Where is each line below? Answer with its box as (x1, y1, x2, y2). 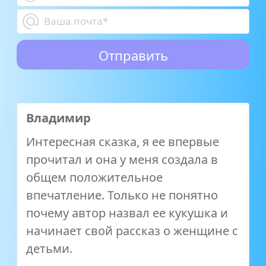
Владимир (26, 109, 91, 126)
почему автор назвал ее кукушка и (26, 204, 228, 221)
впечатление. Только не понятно (26, 186, 218, 203)
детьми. (26, 240, 72, 256)
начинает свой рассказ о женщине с (26, 222, 238, 239)
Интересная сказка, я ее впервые (26, 133, 219, 150)
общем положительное (26, 169, 163, 185)
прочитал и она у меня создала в (26, 151, 218, 167)
